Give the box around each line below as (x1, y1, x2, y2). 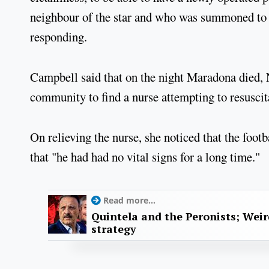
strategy (91, 222, 136, 237)
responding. (30, 28, 87, 46)
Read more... (103, 195, 156, 207)
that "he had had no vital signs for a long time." (30, 148, 260, 165)
